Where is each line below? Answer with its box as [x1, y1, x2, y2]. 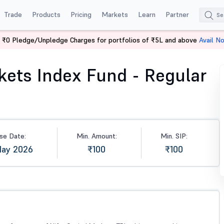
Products [31, 9, 60, 19]
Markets [101, 9, 128, 19]
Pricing [70, 9, 91, 19]
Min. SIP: [160, 131, 187, 140]
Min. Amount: [76, 131, 117, 140]
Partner [165, 9, 189, 19]
